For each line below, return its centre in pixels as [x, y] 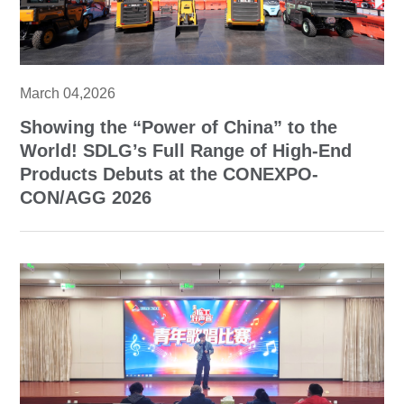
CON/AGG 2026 [86, 198]
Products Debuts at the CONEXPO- [170, 174]
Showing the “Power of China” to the [179, 128]
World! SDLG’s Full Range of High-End [186, 151]
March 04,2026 [68, 94]
